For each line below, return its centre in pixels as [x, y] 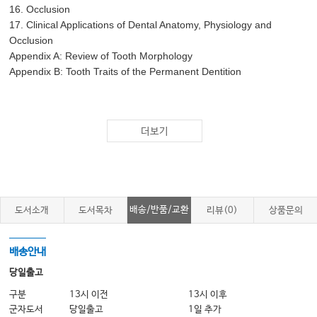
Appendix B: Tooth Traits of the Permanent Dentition [126, 72]
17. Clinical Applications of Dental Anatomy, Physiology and [141, 25]
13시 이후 [208, 295]
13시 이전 [89, 295]
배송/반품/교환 [159, 210]
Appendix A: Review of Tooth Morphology [101, 56]
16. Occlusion [40, 10]
